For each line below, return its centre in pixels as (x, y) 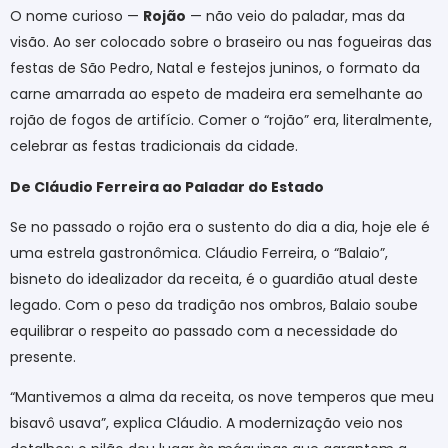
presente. (43, 357)
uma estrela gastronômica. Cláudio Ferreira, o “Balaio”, (199, 253)
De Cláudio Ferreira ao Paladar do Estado (167, 186)
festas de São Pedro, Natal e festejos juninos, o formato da (215, 68)
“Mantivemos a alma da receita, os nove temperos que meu (222, 397)
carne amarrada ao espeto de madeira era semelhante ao (216, 94)
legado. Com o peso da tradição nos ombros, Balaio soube (214, 305)
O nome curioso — (76, 16)
